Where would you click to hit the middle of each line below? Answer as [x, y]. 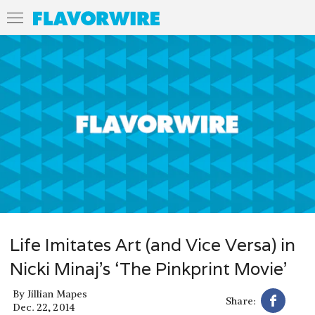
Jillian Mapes [57, 294]
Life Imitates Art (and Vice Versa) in [153, 245]
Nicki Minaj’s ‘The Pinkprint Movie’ [148, 269]
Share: [241, 301]
